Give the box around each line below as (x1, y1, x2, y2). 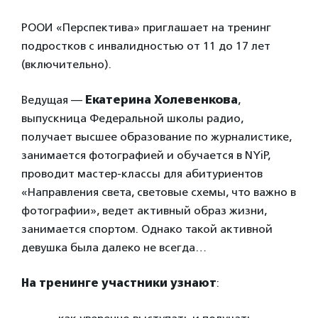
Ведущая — (21, 93, 85, 106)
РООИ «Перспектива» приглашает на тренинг (21, 21, 271, 34)
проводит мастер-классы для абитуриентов (21, 167, 263, 180)
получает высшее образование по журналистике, (21, 130, 292, 143)
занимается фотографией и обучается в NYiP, (21, 148, 270, 162)
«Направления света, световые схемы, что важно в (21, 185, 296, 199)
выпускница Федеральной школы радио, (21, 111, 243, 125)
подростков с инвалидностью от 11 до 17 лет (21, 39, 270, 53)
